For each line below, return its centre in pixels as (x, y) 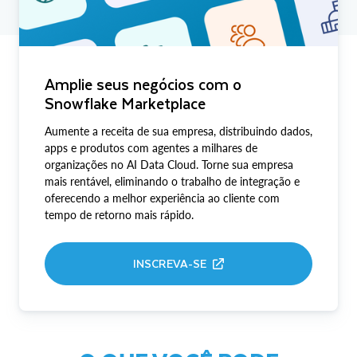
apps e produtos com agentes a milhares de (151, 148)
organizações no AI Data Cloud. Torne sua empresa (169, 165)
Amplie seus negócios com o (143, 84)
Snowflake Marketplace (125, 104)
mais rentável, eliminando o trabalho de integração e (172, 182)
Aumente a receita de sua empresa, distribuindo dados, (178, 131)
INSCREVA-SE (170, 264)
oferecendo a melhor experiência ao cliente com (162, 198)
